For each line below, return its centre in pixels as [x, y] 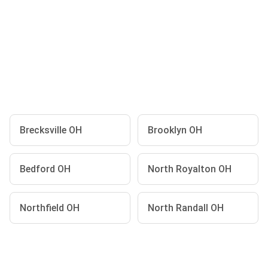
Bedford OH [45, 169]
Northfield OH [50, 208]
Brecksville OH [51, 130]
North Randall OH [186, 208]
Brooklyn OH [175, 130]
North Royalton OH [190, 169]
